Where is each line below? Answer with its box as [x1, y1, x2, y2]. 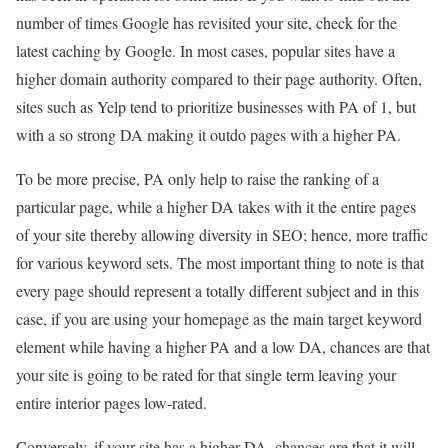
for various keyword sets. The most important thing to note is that [16, 252, 424, 274]
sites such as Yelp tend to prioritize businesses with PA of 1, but [16, 96, 416, 118]
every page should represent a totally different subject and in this [16, 280, 419, 302]
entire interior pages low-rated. [16, 392, 207, 414]
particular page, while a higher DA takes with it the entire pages [16, 196, 416, 218]
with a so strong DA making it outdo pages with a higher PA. [16, 124, 401, 146]
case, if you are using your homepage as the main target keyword [16, 308, 422, 330]
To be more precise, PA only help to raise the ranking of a [16, 168, 379, 190]
